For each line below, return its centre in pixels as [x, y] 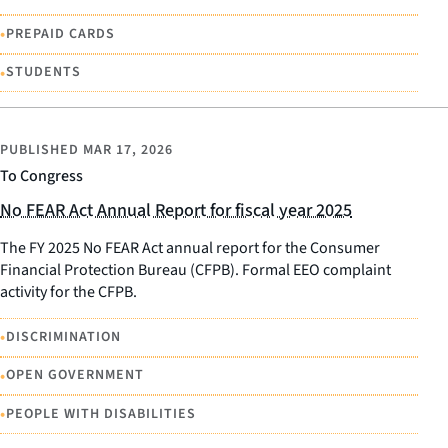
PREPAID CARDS [60, 33]
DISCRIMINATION [63, 336]
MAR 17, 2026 [128, 150]
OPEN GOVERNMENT [75, 375]
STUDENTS [43, 72]
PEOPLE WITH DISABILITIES [101, 413]
